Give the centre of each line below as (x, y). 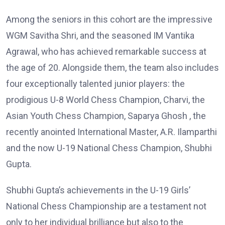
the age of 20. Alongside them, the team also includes (113, 68)
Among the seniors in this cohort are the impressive (109, 20)
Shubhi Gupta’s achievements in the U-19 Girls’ (98, 190)
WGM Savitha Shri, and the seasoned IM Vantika (100, 36)
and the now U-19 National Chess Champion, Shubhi (109, 148)
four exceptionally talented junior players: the (95, 84)
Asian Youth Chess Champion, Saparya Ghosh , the (106, 116)
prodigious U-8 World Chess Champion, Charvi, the (105, 100)
